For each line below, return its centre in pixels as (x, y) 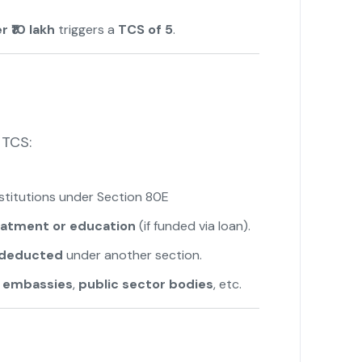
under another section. (132, 255)
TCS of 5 (145, 30)
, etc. (227, 284)
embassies (37, 284)
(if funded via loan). (193, 226)
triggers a (86, 30)
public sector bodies (145, 284)
